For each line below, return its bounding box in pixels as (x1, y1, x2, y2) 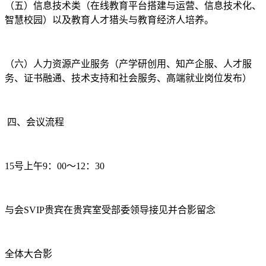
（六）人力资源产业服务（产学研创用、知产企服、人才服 (5, 59, 252, 69)
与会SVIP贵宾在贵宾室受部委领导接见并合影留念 (5, 205, 216, 215)
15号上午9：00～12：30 (5, 161, 104, 171)
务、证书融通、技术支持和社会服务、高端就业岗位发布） (5, 73, 252, 83)
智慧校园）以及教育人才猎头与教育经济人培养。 (5, 15, 214, 25)
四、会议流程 (5, 117, 64, 127)
